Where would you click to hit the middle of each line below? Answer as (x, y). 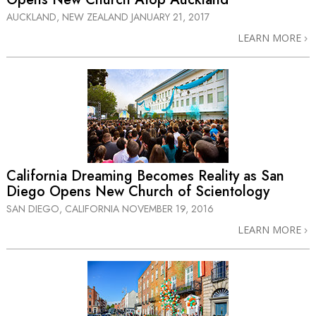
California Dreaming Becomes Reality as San (145, 176)
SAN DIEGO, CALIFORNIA (64, 209)
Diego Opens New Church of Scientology (138, 192)
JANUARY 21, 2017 (170, 17)
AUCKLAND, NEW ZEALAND (69, 17)
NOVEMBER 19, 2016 (168, 209)
